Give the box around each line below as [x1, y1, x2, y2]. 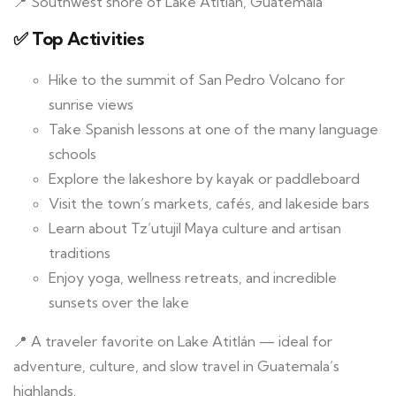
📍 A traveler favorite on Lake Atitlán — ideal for [13, 332, 332, 351]
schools [49, 145, 96, 164]
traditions [49, 244, 110, 263]
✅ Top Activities [13, 27, 144, 50]
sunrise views [49, 95, 133, 114]
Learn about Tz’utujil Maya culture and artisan [49, 219, 341, 238]
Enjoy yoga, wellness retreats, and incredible [49, 269, 337, 287]
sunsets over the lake [49, 293, 189, 312]
